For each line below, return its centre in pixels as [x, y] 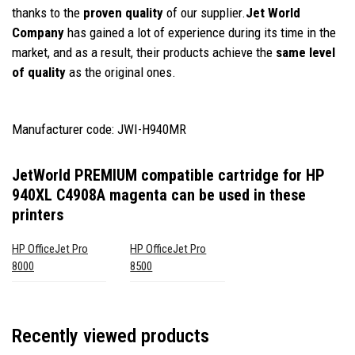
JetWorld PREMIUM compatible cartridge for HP [168, 175]
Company [38, 32]
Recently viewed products [111, 336]
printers [38, 214]
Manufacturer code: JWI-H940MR [99, 129]
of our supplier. [204, 12]
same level [305, 52]
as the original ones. [121, 72]
